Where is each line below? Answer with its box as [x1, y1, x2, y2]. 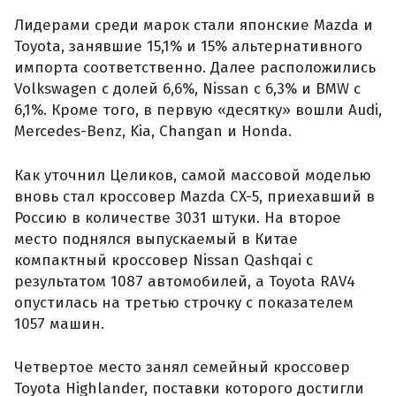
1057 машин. [14, 314, 104, 333]
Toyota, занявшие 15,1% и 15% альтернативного [14, 37, 362, 57]
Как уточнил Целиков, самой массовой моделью [14, 165, 371, 185]
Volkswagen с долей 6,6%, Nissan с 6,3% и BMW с [14, 80, 361, 99]
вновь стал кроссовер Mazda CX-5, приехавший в [14, 187, 375, 206]
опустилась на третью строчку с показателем [14, 293, 354, 312]
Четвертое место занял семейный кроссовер [14, 358, 350, 377]
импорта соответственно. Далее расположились [14, 58, 376, 78]
